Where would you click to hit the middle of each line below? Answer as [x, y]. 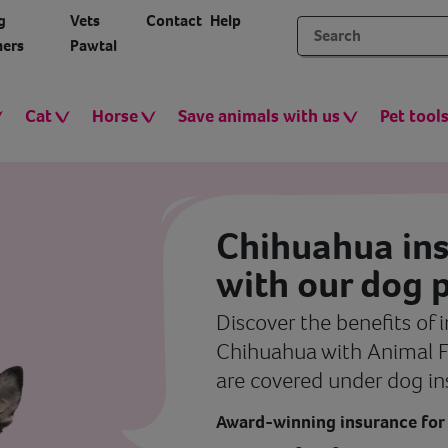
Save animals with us [259, 116]
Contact [174, 20]
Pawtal [94, 45]
